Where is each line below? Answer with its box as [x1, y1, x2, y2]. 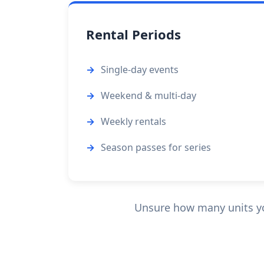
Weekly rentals [101, 115, 166, 128]
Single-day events [101, 63, 179, 76]
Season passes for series [101, 141, 211, 154]
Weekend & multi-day [101, 89, 196, 102]
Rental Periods [86, 25, 181, 43]
